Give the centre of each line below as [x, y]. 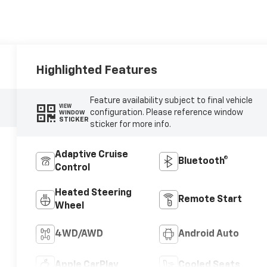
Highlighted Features [97, 71]
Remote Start [210, 200]
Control [73, 168]
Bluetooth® [203, 162]
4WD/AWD [79, 235]
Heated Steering [94, 193]
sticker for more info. [130, 125]
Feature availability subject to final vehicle [171, 101]
